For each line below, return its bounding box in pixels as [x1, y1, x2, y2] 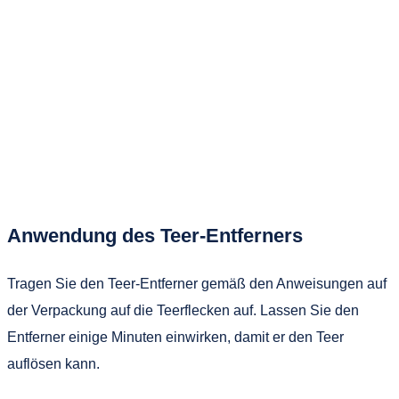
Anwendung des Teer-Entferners [7, 224, 303, 247]
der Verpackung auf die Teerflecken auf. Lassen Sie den [7, 302, 359, 318]
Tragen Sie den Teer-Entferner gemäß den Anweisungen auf [7, 275, 387, 291]
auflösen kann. [7, 355, 100, 371]
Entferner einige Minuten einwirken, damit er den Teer [7, 329, 344, 345]
